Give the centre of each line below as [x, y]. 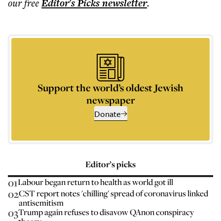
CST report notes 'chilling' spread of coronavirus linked [113, 193]
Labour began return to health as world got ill [95, 182]
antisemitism [41, 203]
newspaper [110, 100]
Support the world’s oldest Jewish [110, 88]
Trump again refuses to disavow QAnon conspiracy [106, 212]
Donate [107, 114]
